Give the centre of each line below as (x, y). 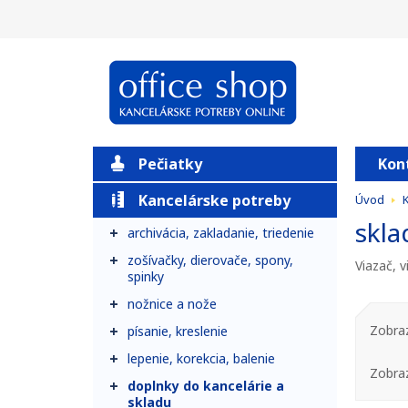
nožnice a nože (172, 304)
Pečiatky (170, 164)
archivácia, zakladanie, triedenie (221, 233)
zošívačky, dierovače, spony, (210, 260)
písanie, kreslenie (178, 331)
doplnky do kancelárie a (206, 386)
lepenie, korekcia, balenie (201, 358)
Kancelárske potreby (214, 200)
